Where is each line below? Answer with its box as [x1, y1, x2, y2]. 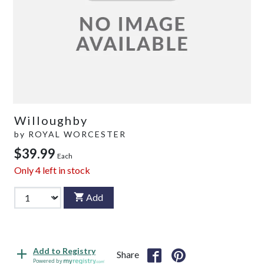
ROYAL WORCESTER [28, 128, 126, 139]
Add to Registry [33, 246, 95, 256]
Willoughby [14, 113, 88, 127]
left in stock [41, 164, 90, 176]
